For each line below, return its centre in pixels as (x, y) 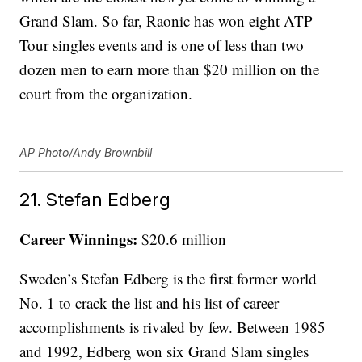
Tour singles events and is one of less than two (162, 45)
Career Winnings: (79, 239)
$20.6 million (182, 239)
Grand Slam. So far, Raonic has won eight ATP (166, 21)
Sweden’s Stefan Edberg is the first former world (168, 279)
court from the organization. (106, 94)
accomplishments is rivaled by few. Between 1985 (173, 327)
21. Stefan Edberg (95, 200)
